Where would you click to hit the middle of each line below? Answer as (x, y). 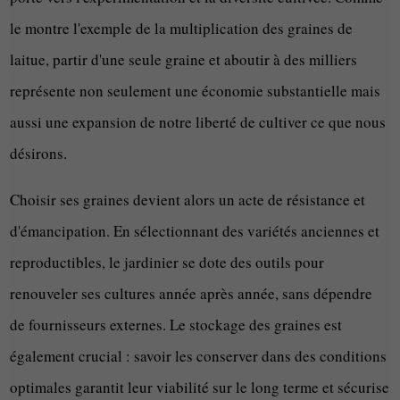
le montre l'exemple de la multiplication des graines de (182, 29)
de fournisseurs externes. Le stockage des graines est (176, 325)
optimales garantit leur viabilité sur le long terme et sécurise (200, 387)
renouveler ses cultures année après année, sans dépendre (192, 294)
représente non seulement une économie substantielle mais (196, 91)
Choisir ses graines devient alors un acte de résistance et (188, 200)
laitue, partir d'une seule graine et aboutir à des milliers (184, 60)
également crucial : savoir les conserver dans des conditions (199, 356)
